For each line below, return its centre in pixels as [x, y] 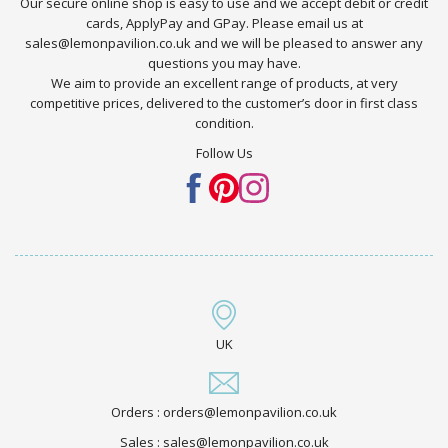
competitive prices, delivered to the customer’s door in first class [224, 103]
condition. [224, 123]
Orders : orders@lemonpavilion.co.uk [224, 411]
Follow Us [224, 153]
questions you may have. [224, 63]
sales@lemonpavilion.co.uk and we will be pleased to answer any [224, 43]
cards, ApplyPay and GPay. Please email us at [224, 23]
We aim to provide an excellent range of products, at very [224, 83]
